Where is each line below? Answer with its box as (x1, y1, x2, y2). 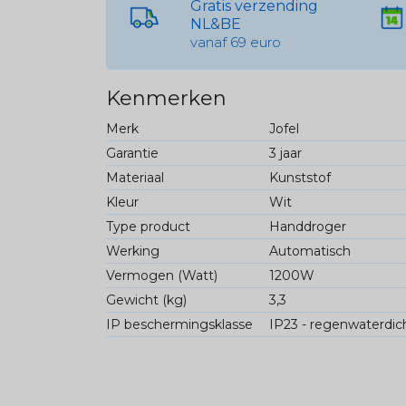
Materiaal (106, 169, 164, 187)
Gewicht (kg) (106, 292, 187, 309)
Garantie (106, 145, 159, 162)
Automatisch (268, 243, 351, 260)
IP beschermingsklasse (106, 316, 253, 333)
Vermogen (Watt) (106, 267, 217, 285)
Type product (106, 218, 190, 236)
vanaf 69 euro (190, 34, 282, 52)
